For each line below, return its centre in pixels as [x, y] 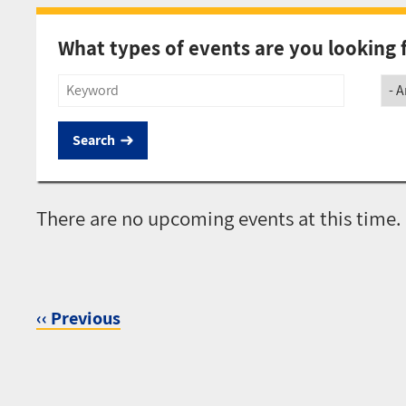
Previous [86, 317]
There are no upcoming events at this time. [219, 218]
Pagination [85, 339]
